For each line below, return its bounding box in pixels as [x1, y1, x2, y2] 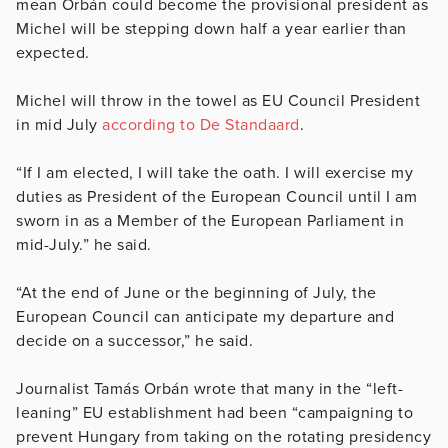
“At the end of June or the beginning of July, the [16, 282, 377, 303]
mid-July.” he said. [16, 234, 156, 255]
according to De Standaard [102, 114, 300, 135]
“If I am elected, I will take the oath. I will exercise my [16, 162, 413, 183]
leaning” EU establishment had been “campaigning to [16, 402, 413, 423]
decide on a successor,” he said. [16, 330, 253, 351]
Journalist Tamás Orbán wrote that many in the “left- [16, 378, 403, 399]
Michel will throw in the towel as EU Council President [16, 90, 420, 111]
